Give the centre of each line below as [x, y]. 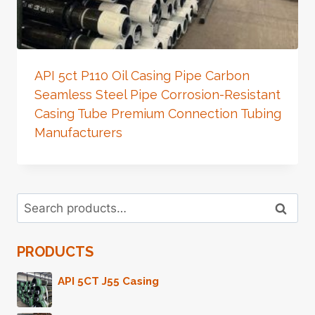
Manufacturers [78, 132]
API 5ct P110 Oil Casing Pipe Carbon [142, 75]
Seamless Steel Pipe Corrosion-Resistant [157, 94]
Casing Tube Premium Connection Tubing [157, 113]
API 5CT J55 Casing [108, 281]
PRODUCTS [55, 251]
